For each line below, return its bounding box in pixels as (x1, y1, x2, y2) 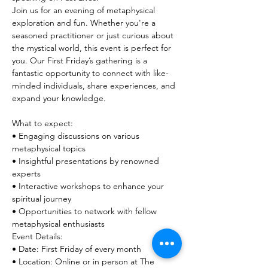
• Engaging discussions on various (12, 130, 142, 142)
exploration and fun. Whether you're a (12, 17, 158, 29)
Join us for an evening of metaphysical (12, 5, 157, 16)
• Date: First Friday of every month (12, 243, 141, 255)
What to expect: (12, 118, 73, 129)
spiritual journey (12, 193, 71, 205)
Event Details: (12, 231, 63, 242)
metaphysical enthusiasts (12, 218, 105, 230)
